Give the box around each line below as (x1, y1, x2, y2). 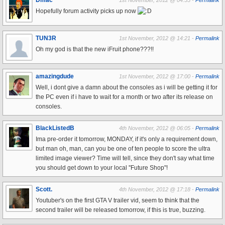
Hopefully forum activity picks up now (36, 8, 138, 15)
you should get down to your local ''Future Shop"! (36, 164, 168, 171)
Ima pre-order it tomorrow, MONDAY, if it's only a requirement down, (36, 136, 217, 143)
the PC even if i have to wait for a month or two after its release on (36, 93, 213, 100)
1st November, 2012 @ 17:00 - (119, 73, 195, 79)
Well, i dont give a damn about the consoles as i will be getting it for (36, 84, 217, 91)
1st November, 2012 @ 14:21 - (119, 35, 195, 41)
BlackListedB (36, 125, 74, 132)
